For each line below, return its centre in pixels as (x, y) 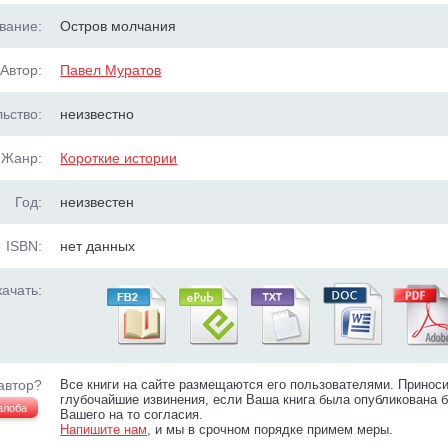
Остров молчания (118, 26)
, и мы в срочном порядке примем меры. (270, 429)
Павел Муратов (111, 70)
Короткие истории (119, 158)
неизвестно (97, 114)
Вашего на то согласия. (132, 414)
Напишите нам (104, 429)
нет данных (98, 246)
